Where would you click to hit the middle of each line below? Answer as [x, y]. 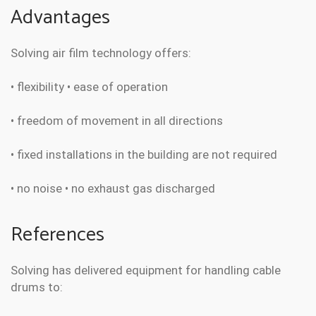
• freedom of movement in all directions [117, 121]
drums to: [37, 287]
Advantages [61, 18]
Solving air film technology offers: [101, 53]
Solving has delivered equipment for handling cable [146, 271]
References [58, 235]
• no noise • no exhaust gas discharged [113, 189]
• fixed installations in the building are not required [144, 155]
